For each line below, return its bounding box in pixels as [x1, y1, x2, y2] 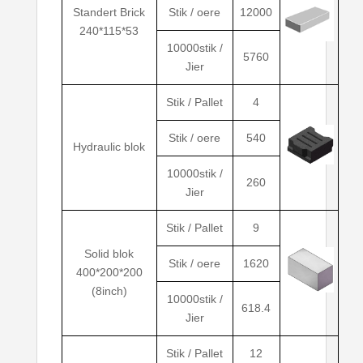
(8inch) [91, 284, 127, 298]
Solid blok [84, 247, 135, 261]
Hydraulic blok [73, 140, 146, 154]
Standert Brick [73, 6, 146, 19]
